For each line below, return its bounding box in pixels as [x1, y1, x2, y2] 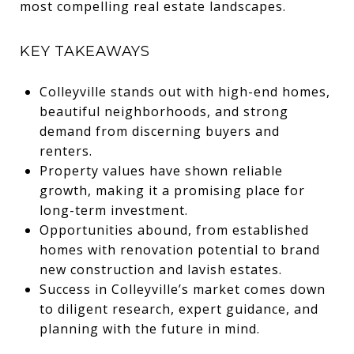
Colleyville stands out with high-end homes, [39, 82, 330, 100]
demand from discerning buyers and [39, 122, 280, 140]
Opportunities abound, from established [39, 220, 309, 239]
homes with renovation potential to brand [39, 240, 320, 258]
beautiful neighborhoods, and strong [39, 102, 288, 120]
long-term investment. [39, 201, 188, 219]
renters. [39, 141, 92, 160]
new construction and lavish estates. [39, 260, 282, 278]
